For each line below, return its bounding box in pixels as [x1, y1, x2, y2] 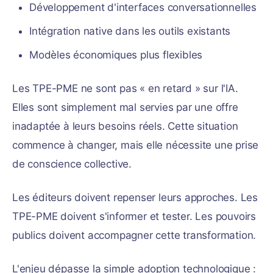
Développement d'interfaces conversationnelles [29, 1, 257, 13]
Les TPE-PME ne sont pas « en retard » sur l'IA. [12, 82, 238, 94]
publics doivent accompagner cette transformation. [12, 229, 257, 241]
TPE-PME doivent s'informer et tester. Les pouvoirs [12, 210, 256, 222]
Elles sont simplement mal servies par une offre [12, 101, 238, 113]
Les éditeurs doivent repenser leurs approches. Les [12, 191, 258, 204]
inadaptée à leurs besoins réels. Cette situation [12, 120, 238, 132]
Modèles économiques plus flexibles [29, 49, 203, 61]
